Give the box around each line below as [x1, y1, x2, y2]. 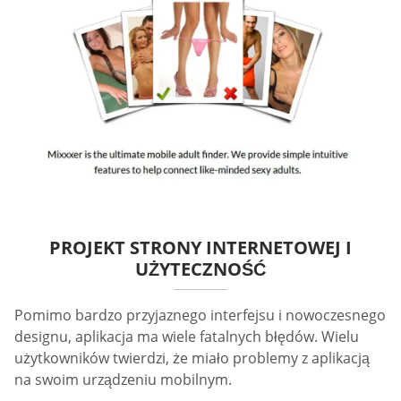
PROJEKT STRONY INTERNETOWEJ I [49, 235, 352, 260]
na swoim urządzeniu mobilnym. [14, 369, 232, 389]
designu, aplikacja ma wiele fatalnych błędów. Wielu [14, 326, 359, 346]
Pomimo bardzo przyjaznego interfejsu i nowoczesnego [14, 304, 386, 325]
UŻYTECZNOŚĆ [135, 256, 266, 281]
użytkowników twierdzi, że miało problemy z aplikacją [14, 347, 370, 368]
